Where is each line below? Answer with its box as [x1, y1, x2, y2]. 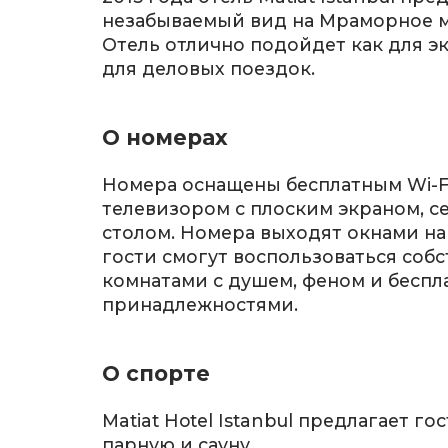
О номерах [102, 124, 228, 150]
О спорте [102, 361, 210, 387]
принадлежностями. [102, 293, 298, 315]
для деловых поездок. [102, 57, 315, 79]
